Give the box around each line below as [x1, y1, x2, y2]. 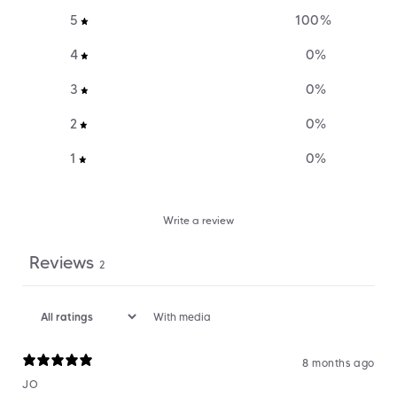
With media [153, 310, 211, 324]
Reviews [29, 252, 94, 274]
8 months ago [301, 356, 375, 370]
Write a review [163, 214, 234, 228]
